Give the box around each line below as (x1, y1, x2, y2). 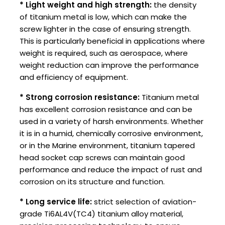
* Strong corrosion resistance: (20, 92, 140, 103)
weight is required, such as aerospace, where (20, 48, 188, 59)
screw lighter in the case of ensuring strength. (20, 24, 191, 35)
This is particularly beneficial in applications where (20, 36, 205, 47)
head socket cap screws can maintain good (20, 152, 185, 163)
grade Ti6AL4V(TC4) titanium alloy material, (20, 208, 183, 219)
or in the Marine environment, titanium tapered (20, 140, 195, 151)
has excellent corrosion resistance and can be (20, 104, 192, 115)
